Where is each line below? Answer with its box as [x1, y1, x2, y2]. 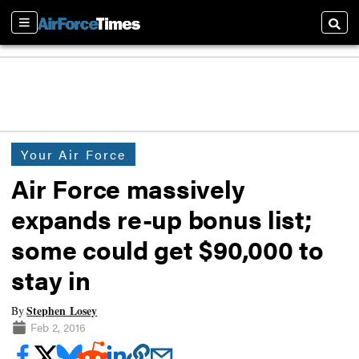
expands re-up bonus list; [11, 200, 313, 237]
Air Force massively [11, 170, 245, 207]
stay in [11, 261, 91, 298]
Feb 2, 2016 [30, 318, 86, 335]
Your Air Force [21, 144, 127, 163]
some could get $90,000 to [11, 231, 324, 268]
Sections [18, 21, 58, 38]
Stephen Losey [26, 301, 98, 319]
